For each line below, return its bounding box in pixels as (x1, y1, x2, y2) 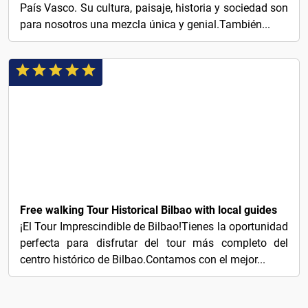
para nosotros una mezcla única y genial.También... (20, 18, 270, 31)
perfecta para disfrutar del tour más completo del (20, 236, 288, 250)
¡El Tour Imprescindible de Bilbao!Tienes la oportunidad (20, 220, 288, 233)
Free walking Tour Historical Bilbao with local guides (20, 203, 277, 217)
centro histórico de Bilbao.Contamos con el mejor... (20, 253, 265, 266)
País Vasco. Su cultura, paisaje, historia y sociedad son (20, 1, 288, 14)
